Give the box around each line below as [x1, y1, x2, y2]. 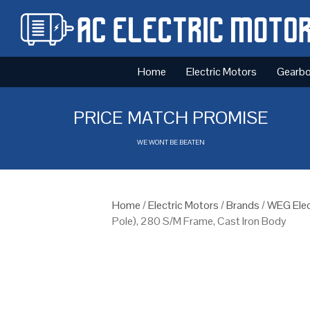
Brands [226, 197, 259, 212]
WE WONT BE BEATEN [137, 137, 206, 147]
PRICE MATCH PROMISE [73, 105, 269, 129]
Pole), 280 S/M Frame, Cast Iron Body [112, 213, 286, 228]
